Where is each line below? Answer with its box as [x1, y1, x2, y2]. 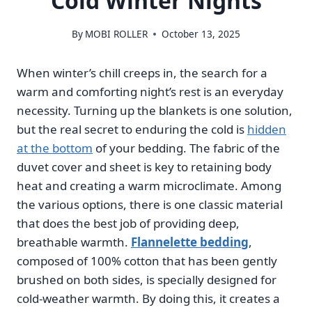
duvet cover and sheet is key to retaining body [17, 159, 272, 175]
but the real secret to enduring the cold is [17, 121, 247, 138]
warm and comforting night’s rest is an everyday [17, 84, 283, 100]
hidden [247, 121, 286, 138]
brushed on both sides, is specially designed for [17, 272, 276, 288]
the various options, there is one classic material [17, 196, 283, 213]
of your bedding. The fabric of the [93, 140, 280, 157]
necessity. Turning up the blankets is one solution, [17, 102, 292, 119]
